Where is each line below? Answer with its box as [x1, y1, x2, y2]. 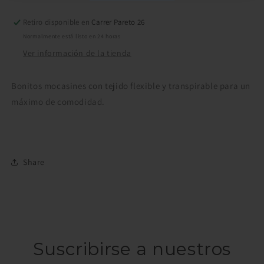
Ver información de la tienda [23, 48, 131, 58]
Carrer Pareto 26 [91, 17, 145, 27]
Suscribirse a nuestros [32, 238, 232, 260]
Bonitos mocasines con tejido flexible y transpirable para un [11, 80, 251, 91]
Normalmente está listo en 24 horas [23, 32, 121, 40]
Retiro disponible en [23, 17, 92, 27]
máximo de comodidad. [11, 96, 105, 107]
